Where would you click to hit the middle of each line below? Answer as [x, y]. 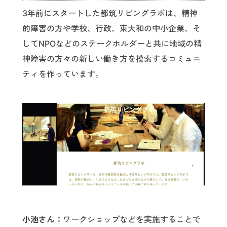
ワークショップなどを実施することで [132, 219]
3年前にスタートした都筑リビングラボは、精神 [110, 13]
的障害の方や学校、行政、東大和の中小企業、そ [111, 29]
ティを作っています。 [63, 74]
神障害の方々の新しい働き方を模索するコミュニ [111, 59]
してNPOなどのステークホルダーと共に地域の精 [112, 44]
